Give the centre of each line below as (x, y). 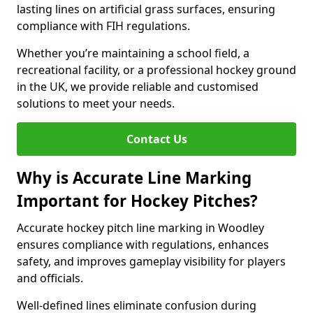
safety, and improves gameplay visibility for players (151, 261)
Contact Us (156, 139)
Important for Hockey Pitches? (137, 201)
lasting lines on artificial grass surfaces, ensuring (146, 9)
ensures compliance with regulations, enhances (143, 245)
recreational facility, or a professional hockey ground (156, 70)
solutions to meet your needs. (96, 103)
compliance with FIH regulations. (103, 26)
